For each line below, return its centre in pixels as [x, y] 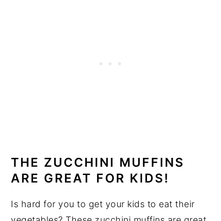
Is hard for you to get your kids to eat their [103, 204]
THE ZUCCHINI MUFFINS [98, 163]
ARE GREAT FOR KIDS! [91, 178]
